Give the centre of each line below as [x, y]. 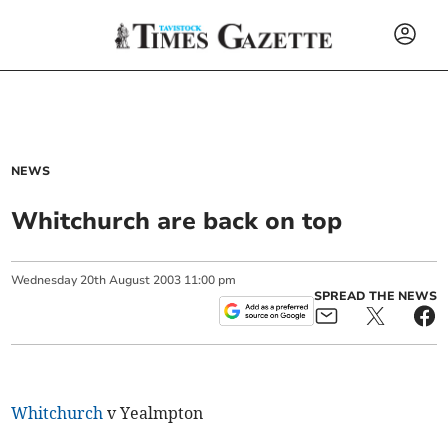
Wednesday [44, 280]
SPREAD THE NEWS [375, 296]
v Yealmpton [153, 413]
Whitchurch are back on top [177, 221]
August [130, 280]
